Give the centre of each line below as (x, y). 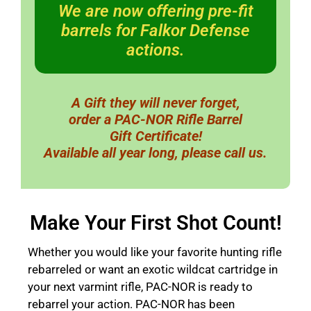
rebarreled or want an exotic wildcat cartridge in (153, 269)
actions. (155, 50)
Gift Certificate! (155, 136)
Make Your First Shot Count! (155, 222)
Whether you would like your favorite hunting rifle (155, 252)
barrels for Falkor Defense (155, 30)
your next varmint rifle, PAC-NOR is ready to (140, 286)
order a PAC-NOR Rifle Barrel (155, 119)
